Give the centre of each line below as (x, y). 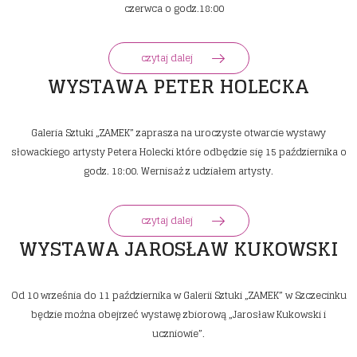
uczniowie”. (178, 334)
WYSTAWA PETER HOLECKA (178, 87)
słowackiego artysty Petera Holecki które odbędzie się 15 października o (178, 152)
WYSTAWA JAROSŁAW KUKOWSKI (178, 249)
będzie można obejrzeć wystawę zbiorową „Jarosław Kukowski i (178, 315)
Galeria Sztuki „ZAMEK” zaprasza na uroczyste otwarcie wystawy (178, 133)
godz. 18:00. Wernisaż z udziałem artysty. (178, 171)
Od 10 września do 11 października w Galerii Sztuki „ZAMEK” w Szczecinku (178, 296)
